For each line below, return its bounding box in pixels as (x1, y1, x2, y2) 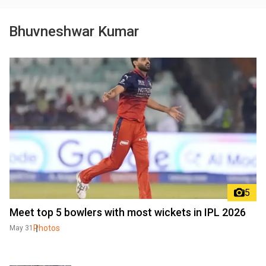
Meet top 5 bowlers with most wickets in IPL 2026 (9, 205, 246, 218)
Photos (33, 223, 60, 233)
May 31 (9, 223, 33, 232)
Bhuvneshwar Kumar (9, 23, 139, 40)
